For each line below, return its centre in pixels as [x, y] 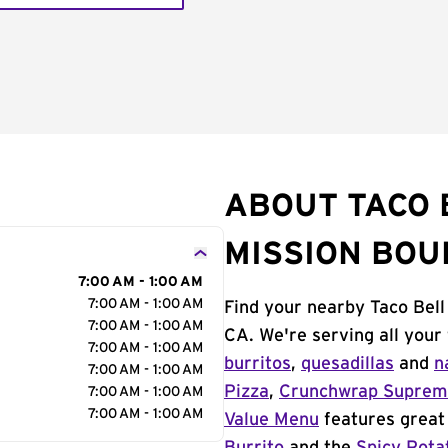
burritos [257, 364]
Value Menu [271, 420]
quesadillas [347, 364]
